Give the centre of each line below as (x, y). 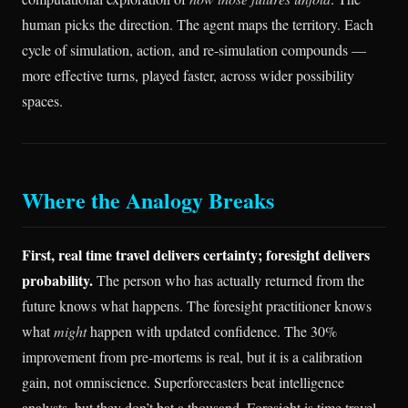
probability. (57, 280)
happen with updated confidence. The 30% (212, 331)
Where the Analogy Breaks (148, 200)
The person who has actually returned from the (229, 280)
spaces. (42, 101)
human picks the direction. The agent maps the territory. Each (198, 25)
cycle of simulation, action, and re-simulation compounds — (194, 50)
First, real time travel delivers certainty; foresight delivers (196, 255)
